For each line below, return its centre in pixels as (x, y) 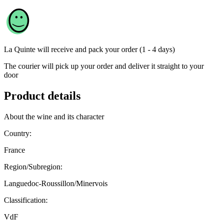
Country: (18, 134)
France (14, 150)
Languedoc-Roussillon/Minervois (56, 184)
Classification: (26, 200)
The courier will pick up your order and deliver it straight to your (104, 66)
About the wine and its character (54, 117)
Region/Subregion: (33, 167)
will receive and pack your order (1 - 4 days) (106, 50)
